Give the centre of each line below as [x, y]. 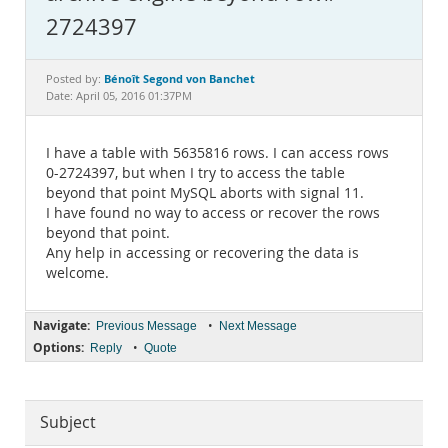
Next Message [258, 326]
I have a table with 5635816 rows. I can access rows [217, 153]
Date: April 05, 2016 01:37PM [119, 96]
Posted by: [75, 79]
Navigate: [61, 325]
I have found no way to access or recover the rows [213, 213]
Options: [58, 347]
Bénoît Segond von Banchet [179, 78]
